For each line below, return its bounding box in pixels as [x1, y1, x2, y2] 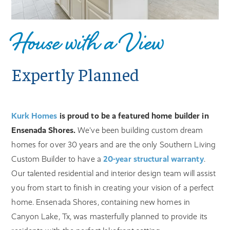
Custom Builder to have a [11, 154, 103, 164]
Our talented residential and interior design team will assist [11, 168, 216, 179]
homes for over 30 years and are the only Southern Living [11, 140, 216, 150]
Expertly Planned [11, 63, 140, 85]
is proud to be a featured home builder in [57, 111, 209, 121]
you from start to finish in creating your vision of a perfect [11, 183, 214, 193]
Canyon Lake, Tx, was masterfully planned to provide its [11, 212, 207, 222]
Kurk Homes [11, 111, 57, 121]
